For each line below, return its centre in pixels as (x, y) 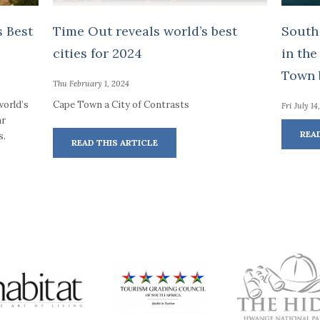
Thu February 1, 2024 (91, 83)
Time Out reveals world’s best (145, 31)
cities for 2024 (98, 54)
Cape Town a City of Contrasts (121, 104)
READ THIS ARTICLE (115, 143)
